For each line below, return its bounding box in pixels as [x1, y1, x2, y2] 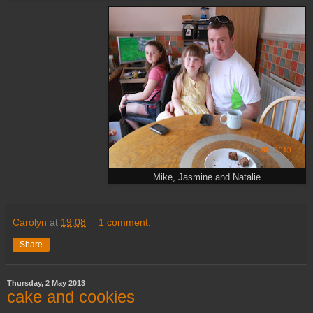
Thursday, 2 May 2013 [7, 278, 85, 287]
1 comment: [99, 216, 152, 228]
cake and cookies [7, 286, 135, 306]
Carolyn [13, 216, 47, 228]
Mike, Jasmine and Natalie [153, 173, 261, 183]
